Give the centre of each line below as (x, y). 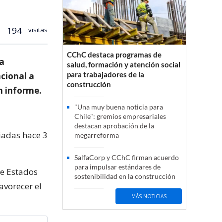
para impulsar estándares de (117, 167)
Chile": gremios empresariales (120, 116)
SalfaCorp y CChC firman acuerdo (127, 158)
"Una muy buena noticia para (119, 107)
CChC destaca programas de (114, 55)
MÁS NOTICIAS (149, 196)
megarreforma (97, 135)
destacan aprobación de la (114, 126)
